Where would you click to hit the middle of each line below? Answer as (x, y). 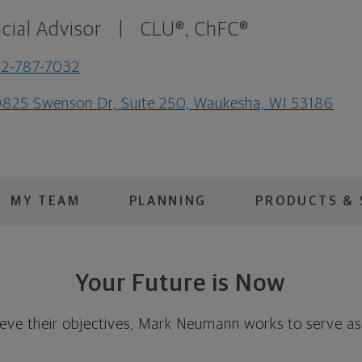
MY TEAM (46, 201)
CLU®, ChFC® (195, 30)
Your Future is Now (181, 283)
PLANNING (168, 201)
